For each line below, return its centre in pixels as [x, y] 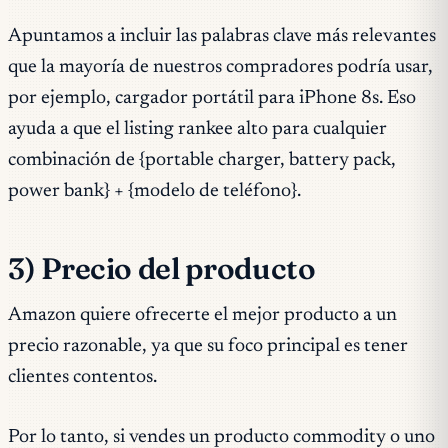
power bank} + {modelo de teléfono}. [154, 191]
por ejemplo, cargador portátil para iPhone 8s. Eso [212, 98]
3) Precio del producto [162, 268]
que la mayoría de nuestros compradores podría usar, [220, 67]
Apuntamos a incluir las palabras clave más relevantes [222, 36]
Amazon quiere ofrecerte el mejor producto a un [202, 316]
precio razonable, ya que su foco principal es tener [208, 347]
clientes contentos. [82, 378]
